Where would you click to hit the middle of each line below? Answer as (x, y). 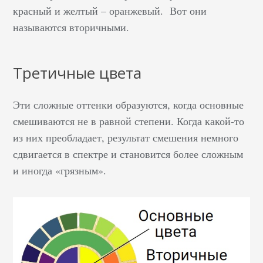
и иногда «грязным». (60, 170)
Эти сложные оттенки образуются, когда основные (129, 104)
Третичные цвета (77, 73)
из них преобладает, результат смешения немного (126, 137)
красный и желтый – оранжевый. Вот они (110, 10)
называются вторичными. (73, 27)
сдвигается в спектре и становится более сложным (128, 154)
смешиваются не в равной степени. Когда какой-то (129, 121)
